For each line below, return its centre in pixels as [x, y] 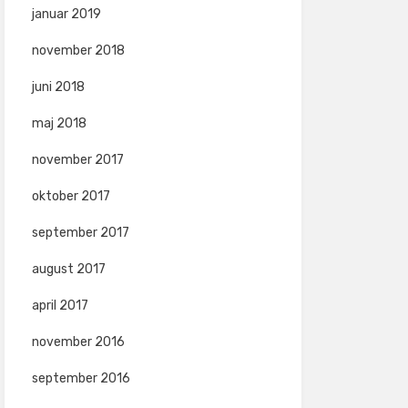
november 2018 [78, 51]
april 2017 [60, 306]
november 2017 [77, 160]
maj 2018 [59, 123]
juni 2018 [58, 87]
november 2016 [78, 342]
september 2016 [81, 378]
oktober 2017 [71, 196]
